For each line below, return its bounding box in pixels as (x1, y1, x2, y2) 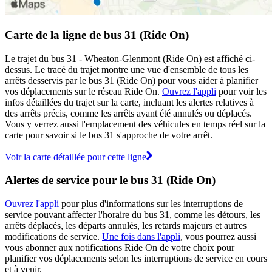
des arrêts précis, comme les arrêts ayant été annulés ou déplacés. (5, 107, 252, 118)
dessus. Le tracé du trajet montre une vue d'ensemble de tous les (5, 64, 248, 75)
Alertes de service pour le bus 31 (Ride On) (5, 174, 216, 187)
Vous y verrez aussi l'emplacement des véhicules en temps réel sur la (5, 118, 265, 129)
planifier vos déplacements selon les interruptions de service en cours (5, 253, 267, 264)
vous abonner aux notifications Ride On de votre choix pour (5, 242, 234, 253)
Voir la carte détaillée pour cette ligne (5, 151, 146, 162)
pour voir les (216, 86, 267, 97)
